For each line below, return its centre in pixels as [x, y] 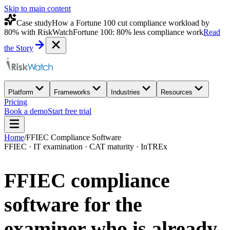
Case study [34, 23]
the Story [19, 48]
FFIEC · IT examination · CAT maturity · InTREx [86, 147]
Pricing [16, 102]
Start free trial [70, 111]
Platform [21, 92]
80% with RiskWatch [39, 32]
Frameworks [72, 92]
